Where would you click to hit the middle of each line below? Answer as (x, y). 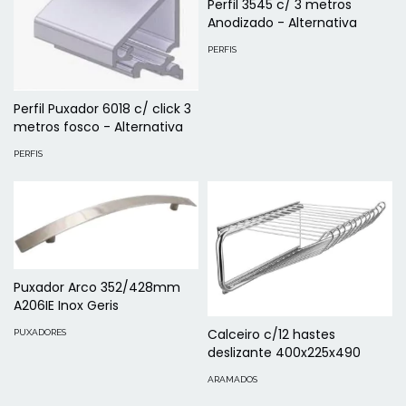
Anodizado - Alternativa (282, 22)
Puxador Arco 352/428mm (97, 287)
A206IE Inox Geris (66, 305)
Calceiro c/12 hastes (271, 335)
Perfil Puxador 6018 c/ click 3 (102, 109)
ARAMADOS (232, 380)
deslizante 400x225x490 (284, 353)
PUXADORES (40, 332)
